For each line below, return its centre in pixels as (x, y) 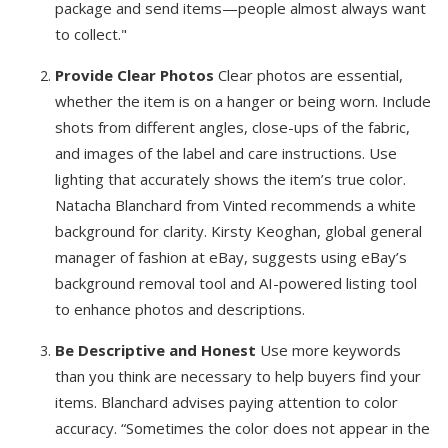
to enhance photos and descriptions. (180, 309)
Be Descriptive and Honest (155, 350)
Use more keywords (328, 350)
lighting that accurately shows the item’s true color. (230, 179)
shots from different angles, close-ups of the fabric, (232, 127)
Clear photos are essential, (308, 75)
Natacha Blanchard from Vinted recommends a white (235, 205)
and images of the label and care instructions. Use (226, 153)
